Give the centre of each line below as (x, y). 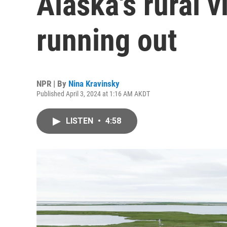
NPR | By (52, 84)
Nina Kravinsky (94, 84)
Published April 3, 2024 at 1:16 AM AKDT (93, 94)
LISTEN (81, 121)
